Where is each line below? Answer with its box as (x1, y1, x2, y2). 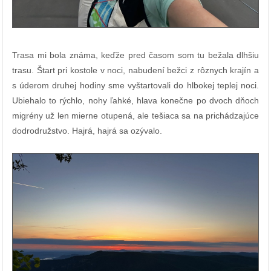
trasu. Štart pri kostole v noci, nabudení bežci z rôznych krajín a (12, 65, 259, 75)
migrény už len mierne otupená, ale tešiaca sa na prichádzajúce (12, 110, 259, 120)
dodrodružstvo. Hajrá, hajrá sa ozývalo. (12, 125, 162, 135)
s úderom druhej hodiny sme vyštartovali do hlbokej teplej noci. (12, 80, 259, 90)
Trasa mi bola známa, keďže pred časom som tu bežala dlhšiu (12, 50, 259, 60)
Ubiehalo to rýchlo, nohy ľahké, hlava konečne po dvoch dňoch (12, 95, 259, 105)
